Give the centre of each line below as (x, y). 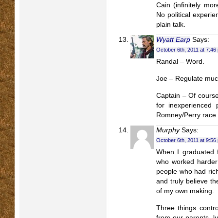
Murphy (168, 130)
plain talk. (171, 25)
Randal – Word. (180, 62)
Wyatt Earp (173, 40)
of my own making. (185, 191)
